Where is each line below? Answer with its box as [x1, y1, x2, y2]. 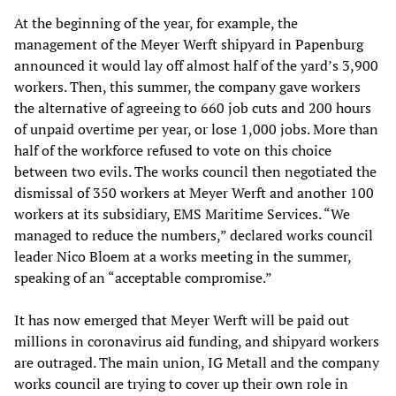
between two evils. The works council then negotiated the [14, 161, 377, 181]
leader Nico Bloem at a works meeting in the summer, [14, 246, 351, 266]
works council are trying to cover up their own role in [14, 373, 348, 393]
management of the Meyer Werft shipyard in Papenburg [14, 34, 363, 54]
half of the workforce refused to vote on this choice [14, 140, 331, 160]
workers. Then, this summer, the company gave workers [14, 76, 361, 96]
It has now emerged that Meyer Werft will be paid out [14, 309, 349, 330]
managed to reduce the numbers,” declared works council [14, 225, 373, 245]
